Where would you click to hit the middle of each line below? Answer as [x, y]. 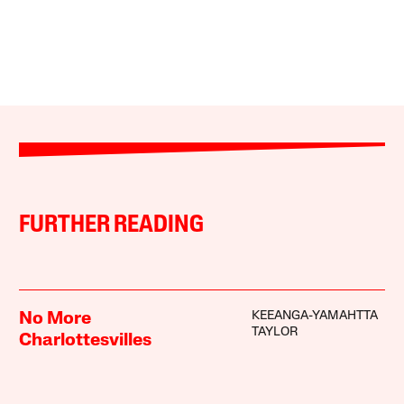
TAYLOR [274, 332]
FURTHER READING [112, 225]
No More [55, 319]
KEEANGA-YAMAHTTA [314, 316]
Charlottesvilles [86, 340]
